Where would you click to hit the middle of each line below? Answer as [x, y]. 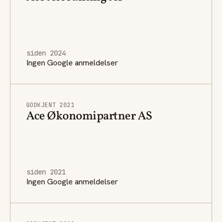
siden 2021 [46, 172]
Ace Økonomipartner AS [89, 116]
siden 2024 [46, 53]
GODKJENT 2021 [51, 105]
